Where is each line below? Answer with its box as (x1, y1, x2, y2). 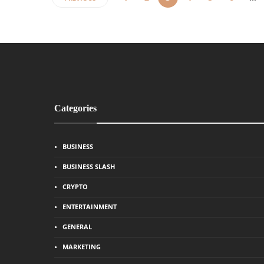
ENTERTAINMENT (62, 202, 117, 211)
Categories (54, 103, 97, 113)
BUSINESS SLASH (62, 162, 115, 171)
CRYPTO (62, 182, 88, 191)
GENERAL (62, 222, 92, 231)
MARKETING (62, 242, 101, 251)
